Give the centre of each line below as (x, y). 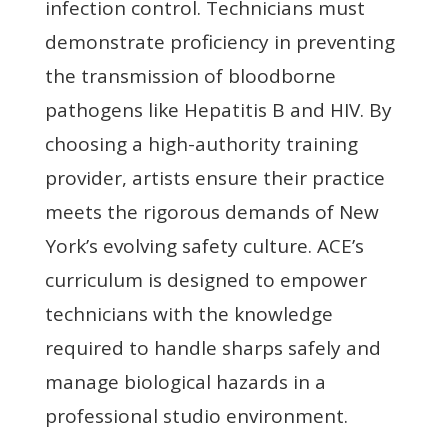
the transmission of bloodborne (190, 76)
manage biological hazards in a (185, 382)
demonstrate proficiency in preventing (219, 42)
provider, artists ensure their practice (214, 178)
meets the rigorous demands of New (211, 212)
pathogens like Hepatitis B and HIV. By (218, 110)
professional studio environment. (196, 416)
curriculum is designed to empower (205, 280)
